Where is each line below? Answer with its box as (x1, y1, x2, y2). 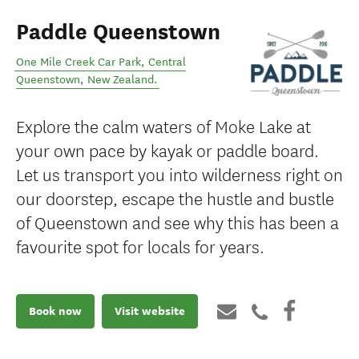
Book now (29, 303, 82, 320)
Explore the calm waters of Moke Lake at (16, 112, 311, 138)
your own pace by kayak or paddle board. (16, 136, 319, 162)
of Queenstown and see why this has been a (16, 208, 339, 234)
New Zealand (87, 73, 154, 87)
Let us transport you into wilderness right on (16, 160, 343, 186)
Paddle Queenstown (16, 18, 220, 46)
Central (148, 55, 186, 69)
